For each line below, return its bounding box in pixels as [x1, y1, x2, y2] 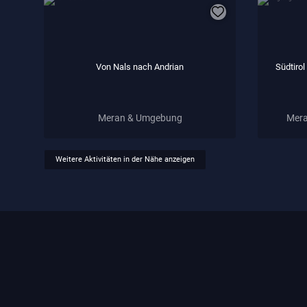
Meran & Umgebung [97, 112, 182, 123]
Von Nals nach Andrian [96, 61, 184, 72]
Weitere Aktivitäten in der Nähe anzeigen [56, 155, 195, 164]
